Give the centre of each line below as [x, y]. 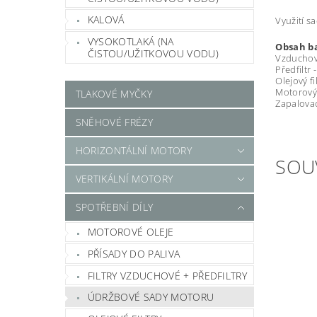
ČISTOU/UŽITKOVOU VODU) [153, 53]
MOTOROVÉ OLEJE [131, 232]
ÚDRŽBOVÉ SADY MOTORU [151, 297]
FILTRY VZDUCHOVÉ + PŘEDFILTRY [167, 275]
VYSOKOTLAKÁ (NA [131, 41]
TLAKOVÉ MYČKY [114, 93]
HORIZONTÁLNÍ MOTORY [133, 150]
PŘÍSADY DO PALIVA [134, 253]
